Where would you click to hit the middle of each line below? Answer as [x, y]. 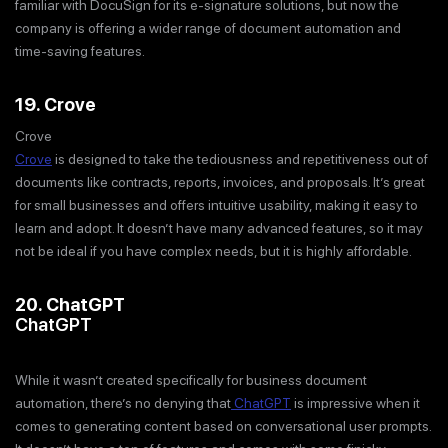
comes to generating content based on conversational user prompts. [223, 426]
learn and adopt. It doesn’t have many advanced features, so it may [219, 228]
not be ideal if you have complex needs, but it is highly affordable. [213, 251]
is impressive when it [355, 403]
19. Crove [55, 104]
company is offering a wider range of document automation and [208, 27]
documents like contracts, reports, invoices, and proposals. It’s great [220, 182]
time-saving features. [80, 50]
